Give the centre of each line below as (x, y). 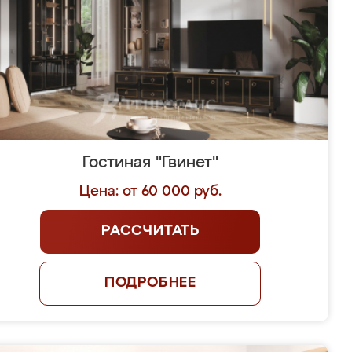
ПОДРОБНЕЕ (150, 283)
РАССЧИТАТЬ (150, 231)
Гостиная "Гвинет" (150, 163)
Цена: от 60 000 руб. (150, 192)
